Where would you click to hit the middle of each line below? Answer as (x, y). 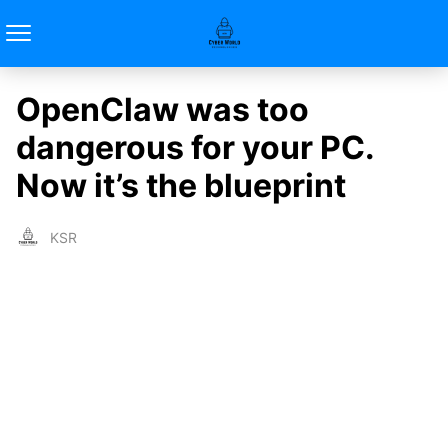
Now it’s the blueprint (181, 185)
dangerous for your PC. (195, 147)
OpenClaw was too (162, 109)
